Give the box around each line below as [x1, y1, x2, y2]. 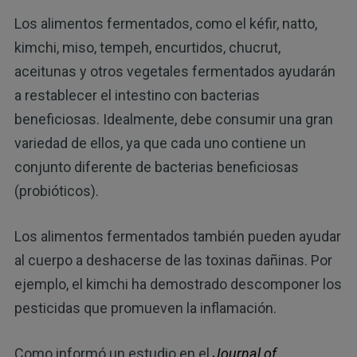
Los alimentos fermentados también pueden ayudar [14, 227, 341, 245]
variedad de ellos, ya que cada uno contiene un [14, 134, 306, 151]
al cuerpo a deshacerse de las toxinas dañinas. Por [14, 251, 332, 269]
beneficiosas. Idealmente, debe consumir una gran [14, 110, 333, 127]
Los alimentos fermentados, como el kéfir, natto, [14, 14, 317, 32]
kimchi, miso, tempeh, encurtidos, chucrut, [14, 38, 280, 56]
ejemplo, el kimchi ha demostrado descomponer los [14, 275, 342, 292]
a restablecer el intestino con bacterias [14, 86, 260, 104]
